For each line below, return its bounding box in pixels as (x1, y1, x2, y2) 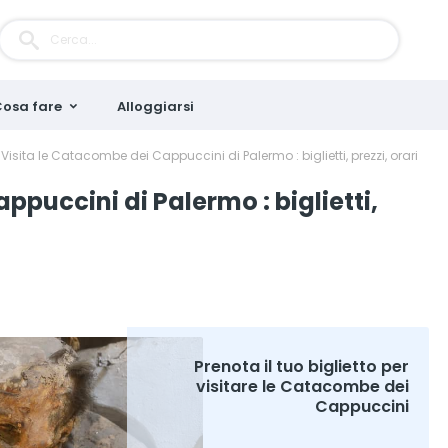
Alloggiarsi (117, 97, 194, 116)
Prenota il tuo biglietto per (194, 355, 409, 378)
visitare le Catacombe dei (196, 375, 409, 398)
